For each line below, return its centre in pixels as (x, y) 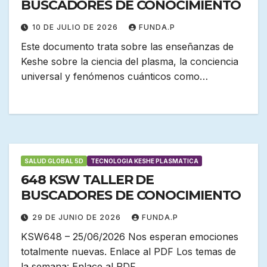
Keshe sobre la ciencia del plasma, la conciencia (130, 62)
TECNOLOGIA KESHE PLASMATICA (145, 161)
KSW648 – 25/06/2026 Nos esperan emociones (130, 237)
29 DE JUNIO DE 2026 (78, 218)
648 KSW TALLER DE (88, 180)
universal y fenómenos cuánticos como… (114, 77)
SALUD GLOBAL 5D (54, 161)
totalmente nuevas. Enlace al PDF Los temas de (128, 252)
